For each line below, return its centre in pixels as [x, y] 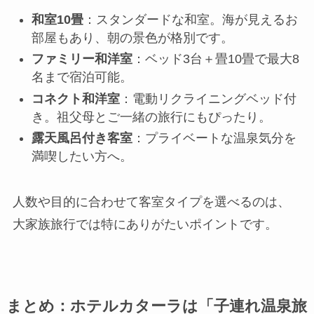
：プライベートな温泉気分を [214, 138]
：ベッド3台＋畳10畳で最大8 [216, 59]
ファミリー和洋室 [82, 59]
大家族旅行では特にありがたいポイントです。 [145, 225]
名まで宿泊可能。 [82, 77]
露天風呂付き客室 [82, 138]
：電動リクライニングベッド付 [208, 98]
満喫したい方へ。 [82, 157]
